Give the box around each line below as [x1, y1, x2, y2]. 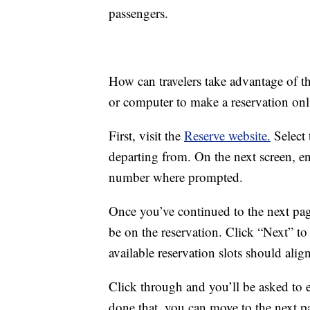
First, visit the [109, 127, 184, 145]
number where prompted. [109, 168, 243, 186]
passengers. [109, 4, 168, 22]
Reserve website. [184, 127, 271, 145]
